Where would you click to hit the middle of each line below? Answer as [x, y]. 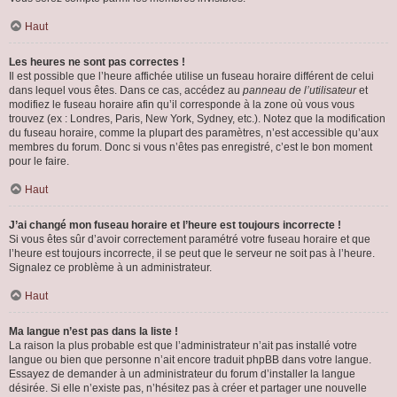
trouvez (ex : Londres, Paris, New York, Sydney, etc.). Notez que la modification [197, 119]
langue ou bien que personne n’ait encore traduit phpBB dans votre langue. [190, 360]
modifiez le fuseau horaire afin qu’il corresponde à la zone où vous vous [182, 105]
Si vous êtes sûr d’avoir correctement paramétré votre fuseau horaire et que [190, 239]
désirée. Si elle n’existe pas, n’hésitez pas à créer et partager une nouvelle [188, 388]
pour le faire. [39, 161]
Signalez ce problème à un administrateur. [110, 268]
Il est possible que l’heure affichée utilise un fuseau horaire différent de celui [191, 76]
